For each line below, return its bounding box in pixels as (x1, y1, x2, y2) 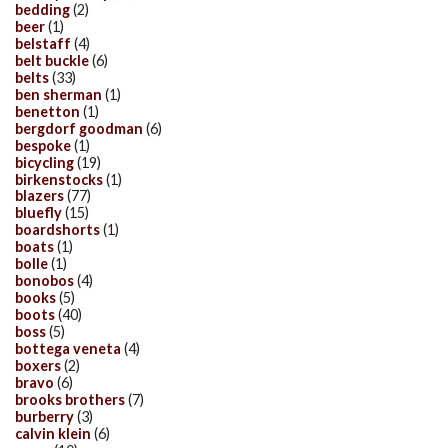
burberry (15, 407, 74, 425)
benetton (15, 102, 80, 120)
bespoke (15, 136, 71, 154)
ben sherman (15, 85, 102, 103)
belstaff (15, 34, 71, 52)
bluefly (15, 204, 62, 222)
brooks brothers (15, 390, 125, 408)
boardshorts (15, 221, 100, 239)
